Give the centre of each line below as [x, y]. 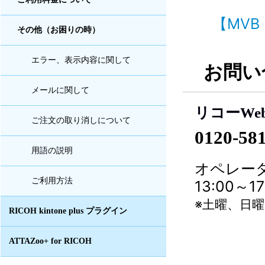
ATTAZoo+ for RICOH [50, 241]
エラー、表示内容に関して [81, 60]
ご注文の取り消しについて [81, 120]
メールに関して [60, 90]
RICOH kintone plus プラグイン [68, 211]
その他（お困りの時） [59, 30]
